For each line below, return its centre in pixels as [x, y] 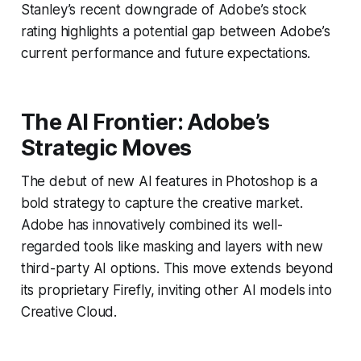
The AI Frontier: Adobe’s [145, 122]
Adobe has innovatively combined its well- [151, 224]
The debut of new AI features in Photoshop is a [169, 181]
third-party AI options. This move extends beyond [177, 268]
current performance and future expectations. [166, 53]
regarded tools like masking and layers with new [172, 246]
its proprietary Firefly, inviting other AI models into [176, 290]
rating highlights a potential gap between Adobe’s [175, 31]
